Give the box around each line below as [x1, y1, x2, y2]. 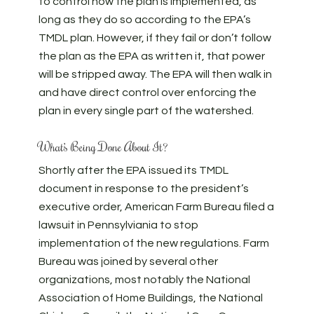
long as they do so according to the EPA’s [38, 14, 251, 25]
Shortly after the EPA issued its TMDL [38, 165, 228, 176]
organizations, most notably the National [38, 274, 250, 285]
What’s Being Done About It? [38, 138, 168, 155]
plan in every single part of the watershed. [38, 105, 254, 116]
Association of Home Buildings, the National [38, 292, 263, 303]
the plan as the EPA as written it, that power [38, 50, 265, 62]
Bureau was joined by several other [38, 256, 218, 267]
